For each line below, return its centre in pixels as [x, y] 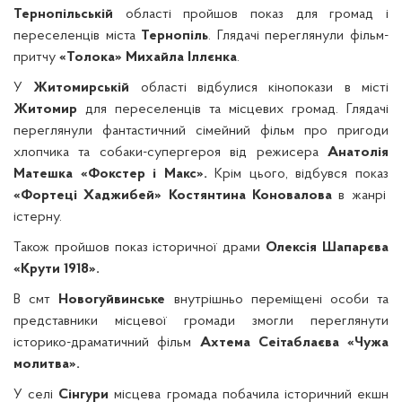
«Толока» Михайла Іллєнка [148, 57]
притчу [36, 57]
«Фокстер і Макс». [148, 174]
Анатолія [358, 153]
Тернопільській [63, 14]
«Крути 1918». [57, 269]
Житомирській [82, 88]
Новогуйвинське [112, 300]
